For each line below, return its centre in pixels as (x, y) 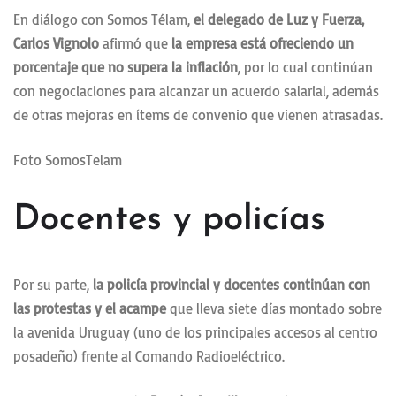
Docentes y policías (169, 221)
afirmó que (133, 44)
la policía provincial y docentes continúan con (232, 285)
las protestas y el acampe (90, 309)
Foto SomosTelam (68, 160)
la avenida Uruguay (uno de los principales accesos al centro (195, 333)
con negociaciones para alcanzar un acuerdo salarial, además (196, 91)
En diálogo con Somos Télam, (103, 20)
